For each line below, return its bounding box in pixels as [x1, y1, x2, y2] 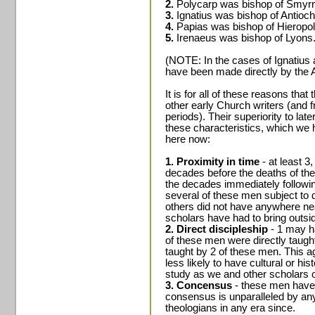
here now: [165, 134, 210, 145]
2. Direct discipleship [165, 224, 268, 235]
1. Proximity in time [165, 156, 259, 167]
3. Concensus [165, 280, 232, 291]
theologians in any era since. [165, 302, 295, 314]
